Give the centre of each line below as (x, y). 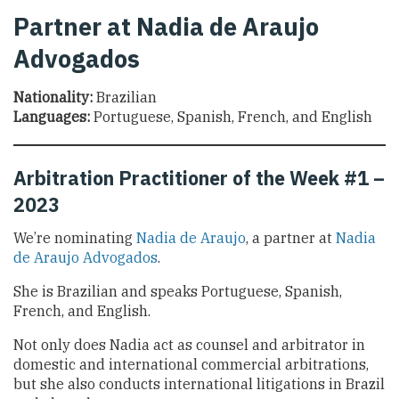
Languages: (52, 116)
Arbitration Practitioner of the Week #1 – (199, 179)
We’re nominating (75, 237)
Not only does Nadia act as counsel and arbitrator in (189, 344)
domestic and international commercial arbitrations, (191, 364)
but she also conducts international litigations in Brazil (199, 383)
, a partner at (291, 237)
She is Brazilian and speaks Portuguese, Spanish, (178, 291)
